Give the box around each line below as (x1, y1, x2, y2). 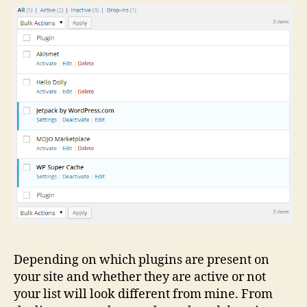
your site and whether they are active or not (14, 269, 266, 285)
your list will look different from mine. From (14, 286, 273, 302)
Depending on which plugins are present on (14, 251, 269, 268)
